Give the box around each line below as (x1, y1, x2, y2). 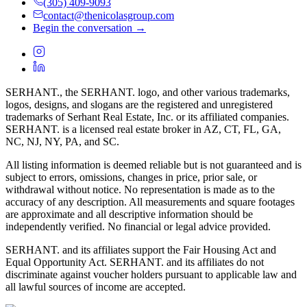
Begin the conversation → (33, 21, 146, 34)
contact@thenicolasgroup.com (43, 9, 174, 21)
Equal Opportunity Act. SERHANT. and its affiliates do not (5, 256, 264, 268)
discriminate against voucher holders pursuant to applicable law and (5, 268, 297, 280)
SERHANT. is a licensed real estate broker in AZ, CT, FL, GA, (5, 123, 281, 135)
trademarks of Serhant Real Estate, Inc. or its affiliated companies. (5, 110, 289, 123)
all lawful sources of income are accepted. (5, 280, 186, 293)
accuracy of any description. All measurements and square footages (5, 195, 295, 208)
